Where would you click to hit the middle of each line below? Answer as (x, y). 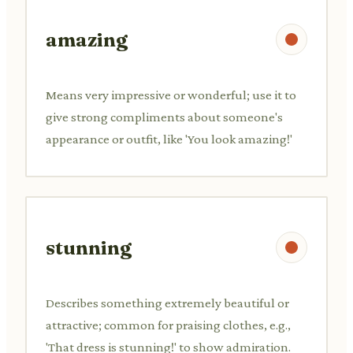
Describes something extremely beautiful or (167, 303)
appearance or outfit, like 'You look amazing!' (169, 139)
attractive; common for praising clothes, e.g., (168, 325)
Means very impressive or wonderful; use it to (171, 95)
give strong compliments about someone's (164, 117)
